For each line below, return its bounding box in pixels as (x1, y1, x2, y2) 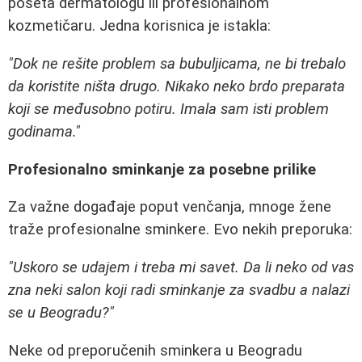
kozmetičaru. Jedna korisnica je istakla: (8, 17, 271, 36)
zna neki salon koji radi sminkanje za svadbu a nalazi (8, 281, 350, 300)
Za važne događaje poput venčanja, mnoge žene (8, 198, 331, 217)
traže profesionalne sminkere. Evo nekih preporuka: (8, 221, 352, 239)
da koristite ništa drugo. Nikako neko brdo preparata (8, 78, 345, 96)
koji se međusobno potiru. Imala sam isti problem (8, 100, 329, 119)
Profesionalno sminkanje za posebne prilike (8, 160, 316, 179)
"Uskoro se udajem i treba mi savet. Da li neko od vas (8, 259, 354, 277)
